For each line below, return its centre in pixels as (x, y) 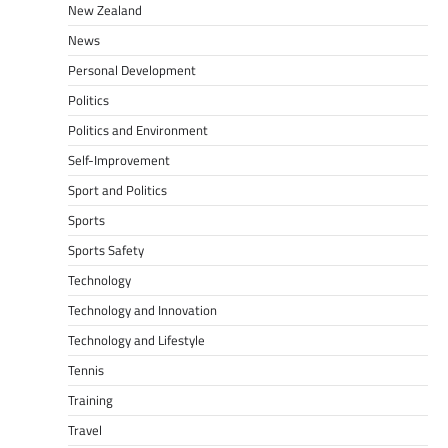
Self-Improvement (119, 160)
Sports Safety (106, 250)
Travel (85, 430)
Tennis (86, 370)
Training (90, 400)
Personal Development (132, 70)
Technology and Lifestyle (136, 340)
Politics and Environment (138, 130)
